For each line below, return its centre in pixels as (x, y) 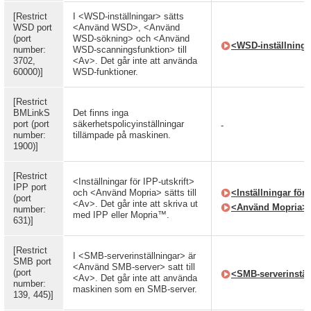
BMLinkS (32, 113)
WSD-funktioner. (106, 72)
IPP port (30, 187)
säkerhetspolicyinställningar (128, 124)
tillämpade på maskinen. (122, 135)
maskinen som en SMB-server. (135, 289)
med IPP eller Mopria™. (121, 215)
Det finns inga (101, 113)
